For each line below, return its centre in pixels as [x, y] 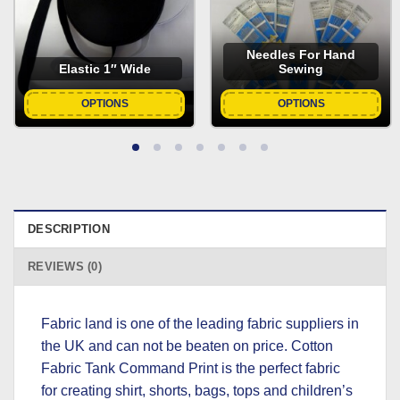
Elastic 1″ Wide [104, 69]
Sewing [301, 69]
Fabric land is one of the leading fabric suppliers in [200, 324]
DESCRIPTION [69, 229]
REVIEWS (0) [65, 267]
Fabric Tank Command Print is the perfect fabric [191, 369]
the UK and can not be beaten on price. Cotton [187, 346]
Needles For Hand [301, 55]
